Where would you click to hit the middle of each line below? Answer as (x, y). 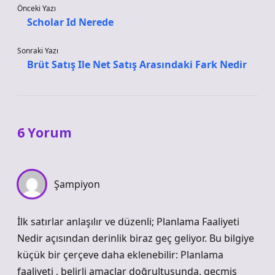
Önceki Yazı (37, 8)
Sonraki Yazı (38, 51)
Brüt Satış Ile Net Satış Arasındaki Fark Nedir (137, 64)
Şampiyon (77, 184)
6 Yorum (45, 133)
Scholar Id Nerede (70, 22)
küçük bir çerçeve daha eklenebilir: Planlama (120, 255)
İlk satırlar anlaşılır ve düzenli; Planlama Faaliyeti (128, 222)
